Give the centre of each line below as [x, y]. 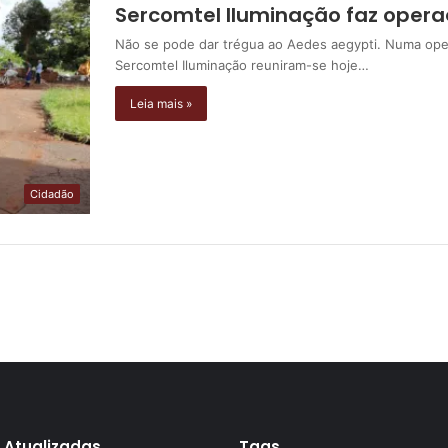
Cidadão [52, 193]
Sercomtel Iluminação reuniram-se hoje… [242, 65]
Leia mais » [161, 103]
